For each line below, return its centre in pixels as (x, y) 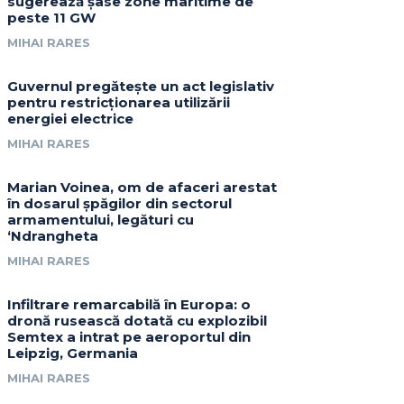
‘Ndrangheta (53, 236)
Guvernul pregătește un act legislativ (141, 87)
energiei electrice (71, 119)
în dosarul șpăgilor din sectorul (120, 204)
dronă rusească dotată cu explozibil (138, 321)
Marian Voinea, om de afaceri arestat (142, 188)
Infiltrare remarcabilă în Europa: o (129, 305)
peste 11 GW (52, 18)
